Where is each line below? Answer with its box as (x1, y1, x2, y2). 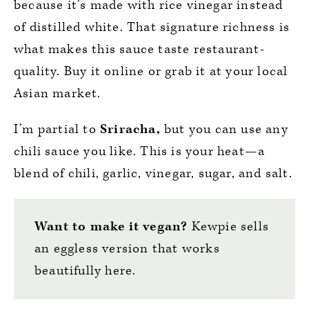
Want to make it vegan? (34, 218, 188, 235)
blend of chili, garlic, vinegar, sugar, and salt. (14, 165, 292, 182)
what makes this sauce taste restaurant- (14, 41, 265, 58)
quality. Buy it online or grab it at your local (14, 63, 288, 80)
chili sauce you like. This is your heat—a (14, 143, 266, 160)
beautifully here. (34, 262, 137, 279)
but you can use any (160, 121, 288, 138)
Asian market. (14, 85, 101, 102)
